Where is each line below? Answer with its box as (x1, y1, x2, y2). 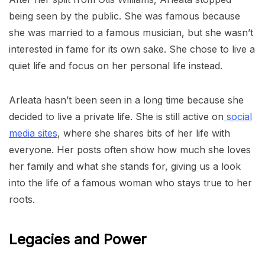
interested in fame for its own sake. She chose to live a (9, 43, 255, 55)
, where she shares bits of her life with (57, 127, 230, 139)
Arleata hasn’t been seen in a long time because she (9, 93, 244, 106)
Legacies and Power (9, 230, 146, 248)
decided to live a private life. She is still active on (9, 110, 224, 122)
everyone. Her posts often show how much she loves (9, 143, 251, 156)
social (224, 110, 252, 122)
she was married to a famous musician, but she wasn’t (9, 26, 253, 38)
